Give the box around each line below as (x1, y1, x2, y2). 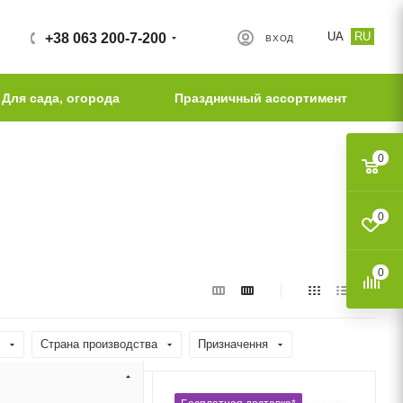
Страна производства (40, 337, 157, 351)
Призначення (198, 337, 268, 351)
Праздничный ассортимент (174, 91, 347, 105)
